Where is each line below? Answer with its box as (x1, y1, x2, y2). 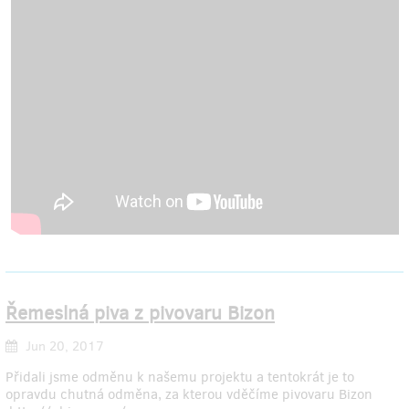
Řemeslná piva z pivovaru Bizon (5, 299, 275, 326)
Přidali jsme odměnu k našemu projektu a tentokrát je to (5, 368, 354, 387)
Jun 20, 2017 (22, 338, 104, 356)
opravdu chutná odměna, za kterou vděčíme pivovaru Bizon (5, 385, 372, 404)
